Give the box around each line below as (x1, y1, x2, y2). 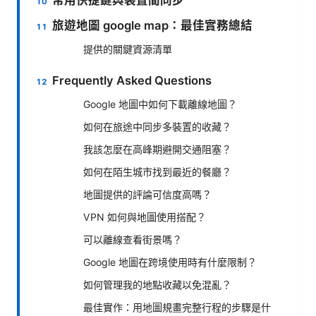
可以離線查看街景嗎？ (83, 233, 182, 246)
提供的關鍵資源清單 (83, 43, 172, 56)
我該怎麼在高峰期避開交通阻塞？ (83, 143, 231, 156)
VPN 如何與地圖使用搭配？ (83, 211, 206, 224)
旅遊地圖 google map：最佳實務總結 (52, 18, 253, 33)
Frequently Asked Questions (52, 73, 212, 88)
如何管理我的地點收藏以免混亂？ (83, 279, 231, 291)
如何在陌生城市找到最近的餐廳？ (83, 166, 231, 178)
